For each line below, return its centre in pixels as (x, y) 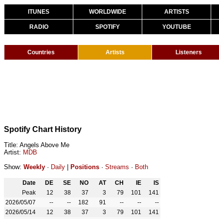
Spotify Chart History (43, 129)
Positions (85, 167)
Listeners (189, 52)
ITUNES (39, 12)
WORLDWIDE (108, 12)
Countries (41, 52)
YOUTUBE (176, 27)
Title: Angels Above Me (37, 145)
